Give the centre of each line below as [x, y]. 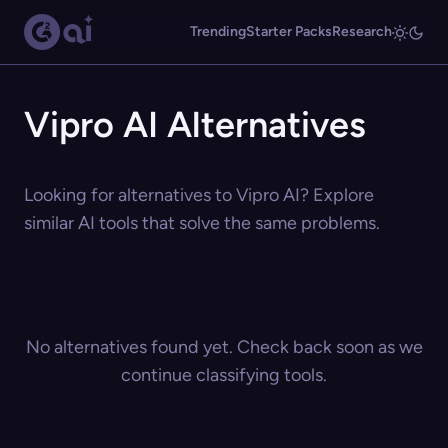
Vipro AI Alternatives [195, 124]
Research [362, 31]
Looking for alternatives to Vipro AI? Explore [199, 195]
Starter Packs [289, 31]
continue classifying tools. [224, 375]
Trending [218, 31]
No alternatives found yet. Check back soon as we [224, 347]
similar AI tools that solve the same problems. [202, 223]
